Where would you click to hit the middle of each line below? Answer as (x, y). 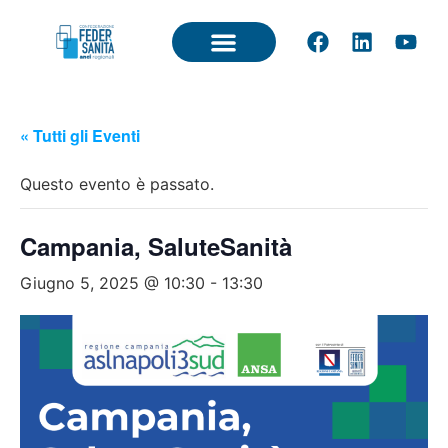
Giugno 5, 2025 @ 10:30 (112, 283)
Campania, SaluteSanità (156, 246)
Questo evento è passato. (117, 184)
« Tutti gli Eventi (80, 135)
